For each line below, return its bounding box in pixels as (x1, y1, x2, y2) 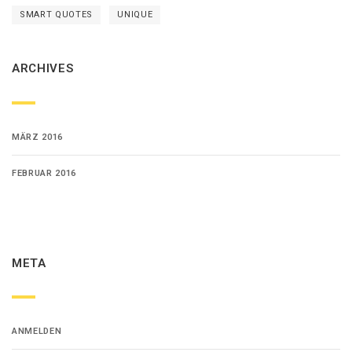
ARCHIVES (12, 61, 74, 76)
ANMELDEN (12, 326, 62, 337)
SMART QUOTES (20, 9, 93, 20)
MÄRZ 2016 (12, 131, 63, 142)
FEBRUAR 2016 (12, 167, 76, 178)
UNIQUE (117, 9, 153, 20)
